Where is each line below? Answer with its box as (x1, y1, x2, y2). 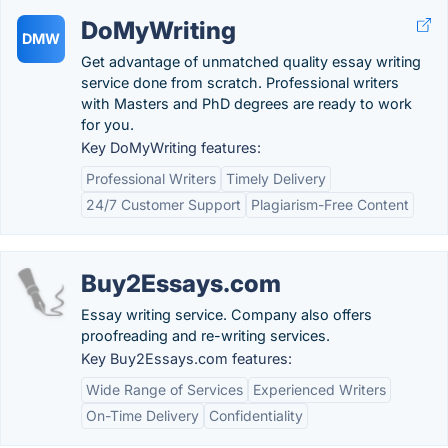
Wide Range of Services (86, 381, 243, 398)
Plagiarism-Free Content (251, 196, 409, 213)
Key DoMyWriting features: (81, 139, 261, 156)
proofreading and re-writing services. (81, 327, 330, 344)
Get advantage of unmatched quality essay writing (81, 53, 421, 70)
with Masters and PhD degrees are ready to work (81, 95, 412, 112)
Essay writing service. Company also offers (81, 306, 372, 323)
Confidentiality (209, 407, 303, 424)
